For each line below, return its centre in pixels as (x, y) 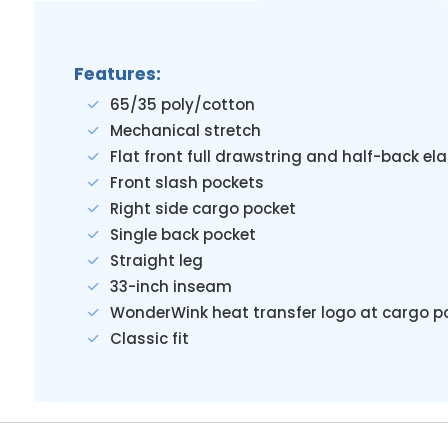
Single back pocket (182, 234)
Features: (117, 74)
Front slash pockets (186, 182)
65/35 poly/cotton (182, 104)
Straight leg (156, 260)
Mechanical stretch (185, 130)
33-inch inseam (170, 286)
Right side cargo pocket (202, 208)
